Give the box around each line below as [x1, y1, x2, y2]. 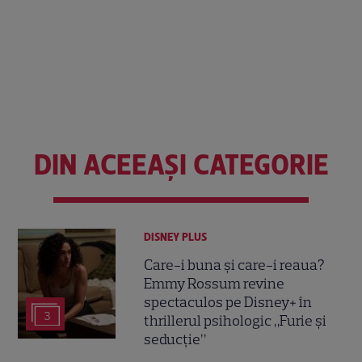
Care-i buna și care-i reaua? [144, 256, 326, 275]
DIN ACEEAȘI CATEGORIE [33, 147, 329, 182]
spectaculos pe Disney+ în [144, 293, 313, 312]
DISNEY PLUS [144, 229, 208, 244]
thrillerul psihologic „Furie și [144, 312, 327, 330]
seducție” [144, 330, 207, 349]
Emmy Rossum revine [144, 275, 285, 293]
